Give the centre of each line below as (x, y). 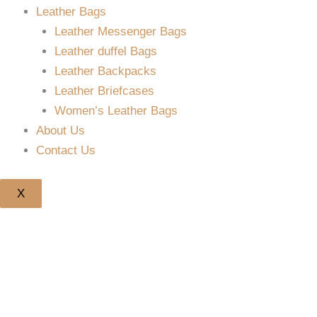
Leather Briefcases (104, 91)
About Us (60, 131)
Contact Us (66, 150)
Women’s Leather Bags (116, 111)
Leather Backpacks (105, 71)
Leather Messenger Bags (120, 31)
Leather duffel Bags (105, 51)
